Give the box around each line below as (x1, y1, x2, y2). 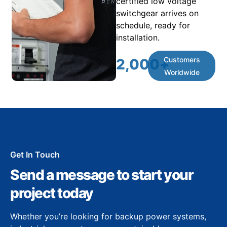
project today (10, 184, 93, 202)
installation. (116, 32, 160, 43)
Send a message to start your (10, 166, 193, 183)
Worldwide (164, 67, 200, 77)
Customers (163, 55, 200, 64)
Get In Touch (10, 149, 60, 160)
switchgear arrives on (116, 8, 199, 18)
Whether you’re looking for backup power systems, (10, 211, 206, 221)
